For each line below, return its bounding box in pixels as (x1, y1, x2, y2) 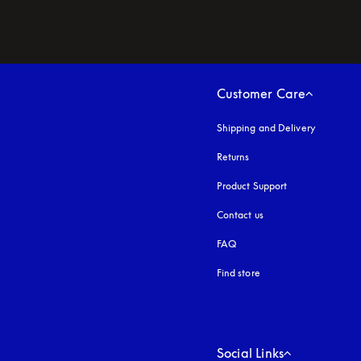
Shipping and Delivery (216, 122, 316, 135)
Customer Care (216, 85, 306, 102)
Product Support (216, 180, 288, 193)
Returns (216, 151, 250, 164)
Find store (216, 267, 260, 280)
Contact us (216, 209, 263, 222)
